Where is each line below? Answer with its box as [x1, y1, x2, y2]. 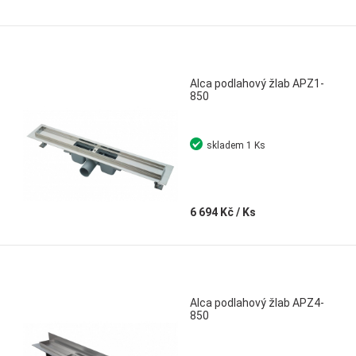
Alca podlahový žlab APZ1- [190, 77, 324, 90]
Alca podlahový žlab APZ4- [190, 296, 324, 309]
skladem [207, 140, 244, 151]
